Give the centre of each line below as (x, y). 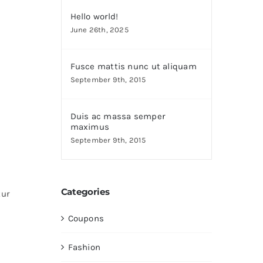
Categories (85, 191)
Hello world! (94, 16)
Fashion (84, 247)
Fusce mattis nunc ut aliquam (133, 66)
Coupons (86, 218)
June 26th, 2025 (99, 30)
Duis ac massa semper (118, 116)
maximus (90, 127)
